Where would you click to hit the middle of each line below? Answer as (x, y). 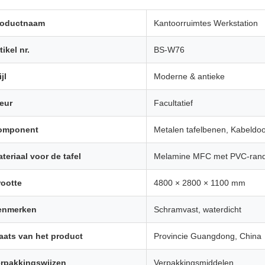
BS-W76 (169, 50)
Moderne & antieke (189, 76)
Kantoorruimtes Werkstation (206, 23)
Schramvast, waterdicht (198, 209)
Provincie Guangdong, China (208, 236)
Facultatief (173, 103)
